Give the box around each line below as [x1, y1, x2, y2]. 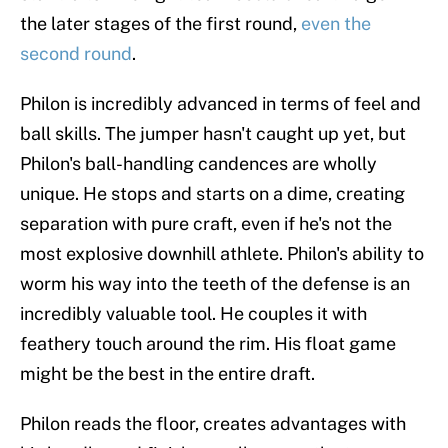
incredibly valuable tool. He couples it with [20, 303, 367, 325]
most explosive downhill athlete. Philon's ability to [20, 243, 424, 265]
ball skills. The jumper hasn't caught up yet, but [20, 123, 406, 145]
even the [301, 13, 371, 35]
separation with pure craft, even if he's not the [20, 213, 392, 235]
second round [20, 43, 132, 65]
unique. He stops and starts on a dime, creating [20, 183, 405, 205]
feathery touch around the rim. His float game [20, 333, 396, 355]
